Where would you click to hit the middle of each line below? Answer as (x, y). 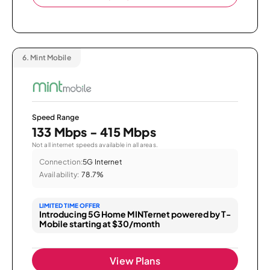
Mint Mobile (50, 58)
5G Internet (102, 162)
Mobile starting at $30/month (99, 223)
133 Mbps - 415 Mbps (94, 131)
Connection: (61, 162)
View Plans (135, 260)
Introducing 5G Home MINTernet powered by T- (135, 214)
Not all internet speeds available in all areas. (95, 144)
